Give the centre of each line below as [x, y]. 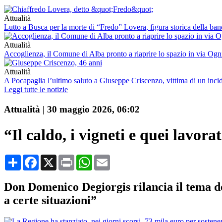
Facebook [54, 159]
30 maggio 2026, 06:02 [93, 110]
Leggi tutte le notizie [36, 90]
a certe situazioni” [50, 200]
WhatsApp [109, 159]
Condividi [36, 159]
